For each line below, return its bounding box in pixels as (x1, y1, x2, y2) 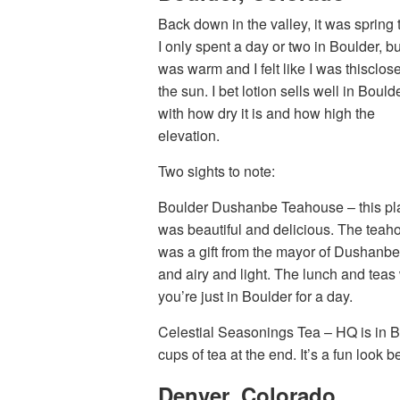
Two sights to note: (158, 161, 275, 181)
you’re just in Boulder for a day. (158, 286, 353, 306)
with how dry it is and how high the (158, 103, 375, 123)
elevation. (158, 125, 220, 146)
